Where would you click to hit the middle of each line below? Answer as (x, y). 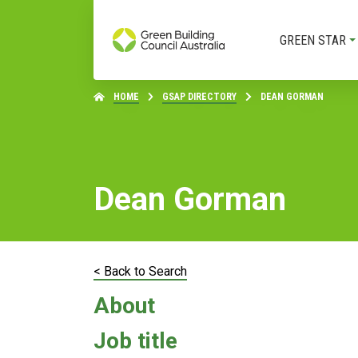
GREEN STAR (313, 40)
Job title (135, 341)
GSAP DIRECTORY (199, 97)
